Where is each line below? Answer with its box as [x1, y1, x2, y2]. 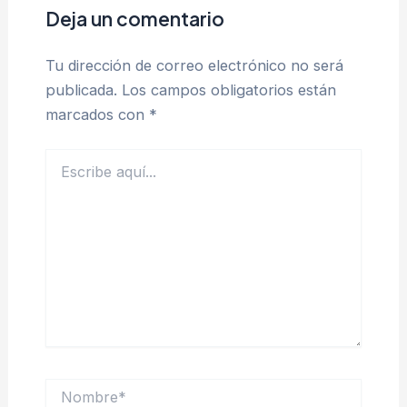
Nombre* [44, 378, 99, 394]
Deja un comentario [45, 5, 224, 31]
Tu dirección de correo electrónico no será [45, 55, 343, 74]
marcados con [45, 104, 149, 124]
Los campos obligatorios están [121, 80, 336, 99]
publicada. [45, 80, 117, 99]
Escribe [44, 149, 89, 165]
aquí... [44, 167, 78, 184]
